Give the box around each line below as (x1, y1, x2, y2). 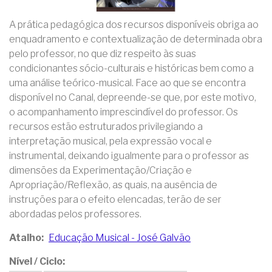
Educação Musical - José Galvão (49, 231, 191, 243)
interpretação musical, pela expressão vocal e (9, 135, 212, 147)
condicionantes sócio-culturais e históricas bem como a (9, 62, 254, 74)
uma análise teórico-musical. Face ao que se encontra (9, 76, 246, 89)
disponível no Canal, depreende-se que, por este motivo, (9, 91, 256, 103)
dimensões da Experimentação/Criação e (9, 164, 192, 176)
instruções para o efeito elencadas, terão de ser (9, 193, 222, 205)
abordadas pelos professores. (9, 208, 141, 220)
